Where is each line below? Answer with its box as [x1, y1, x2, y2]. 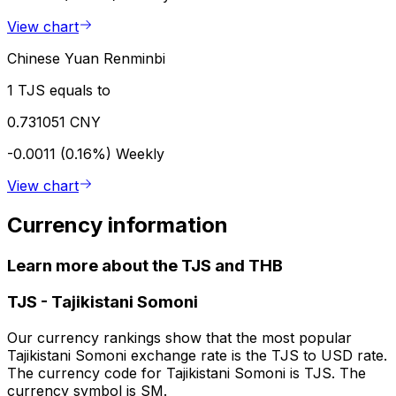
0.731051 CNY [7, 112, 101, 131]
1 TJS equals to [7, 80, 110, 99]
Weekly [116, 144, 164, 163]
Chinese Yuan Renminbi [7, 49, 165, 67]
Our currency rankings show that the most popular [7, 329, 352, 347]
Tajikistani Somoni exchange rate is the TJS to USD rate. [7, 346, 387, 365]
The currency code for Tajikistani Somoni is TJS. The [7, 364, 366, 383]
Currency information [7, 211, 228, 238]
